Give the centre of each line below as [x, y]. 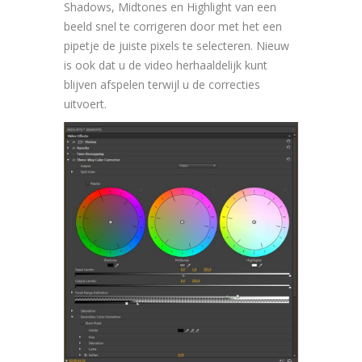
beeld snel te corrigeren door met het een [173, 27]
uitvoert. [85, 104]
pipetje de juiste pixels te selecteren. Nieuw [177, 46]
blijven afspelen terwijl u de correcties [162, 85]
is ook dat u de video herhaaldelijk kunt [166, 65]
